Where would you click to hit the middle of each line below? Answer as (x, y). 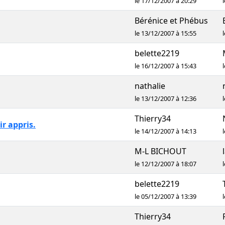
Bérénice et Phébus (171, 21)
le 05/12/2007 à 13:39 (165, 196)
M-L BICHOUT (160, 151)
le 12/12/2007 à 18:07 (165, 164)
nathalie (150, 86)
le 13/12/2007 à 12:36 (165, 98)
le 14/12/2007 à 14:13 (165, 131)
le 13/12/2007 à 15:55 (165, 33)
